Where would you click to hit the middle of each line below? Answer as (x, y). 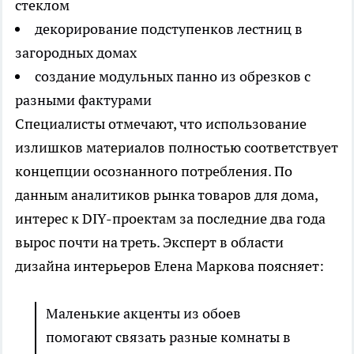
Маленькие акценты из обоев (143, 314)
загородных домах (76, 53)
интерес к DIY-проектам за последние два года (170, 219)
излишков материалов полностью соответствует (177, 148)
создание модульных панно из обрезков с (173, 77)
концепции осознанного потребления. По (154, 171)
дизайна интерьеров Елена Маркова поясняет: (169, 266)
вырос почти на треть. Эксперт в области (149, 243)
